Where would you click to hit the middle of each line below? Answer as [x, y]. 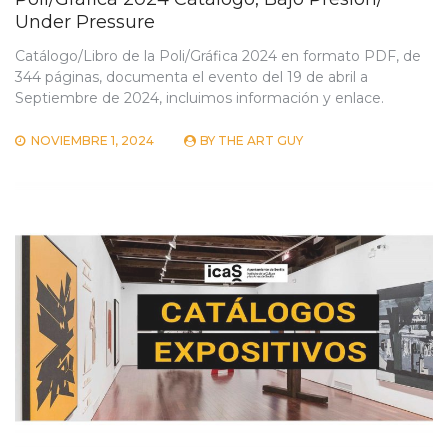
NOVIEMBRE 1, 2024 [92, 140]
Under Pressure [85, 21]
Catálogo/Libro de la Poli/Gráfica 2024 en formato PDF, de [218, 55]
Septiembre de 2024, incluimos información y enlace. [199, 97]
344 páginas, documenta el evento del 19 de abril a [191, 76]
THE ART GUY [260, 140]
